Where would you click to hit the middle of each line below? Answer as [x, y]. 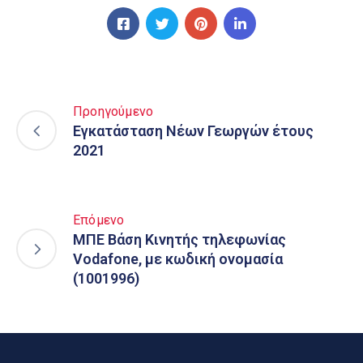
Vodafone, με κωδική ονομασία [178, 259]
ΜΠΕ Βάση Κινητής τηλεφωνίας [179, 239]
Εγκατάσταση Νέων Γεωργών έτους [193, 131]
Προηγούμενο [113, 111]
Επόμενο [99, 220]
